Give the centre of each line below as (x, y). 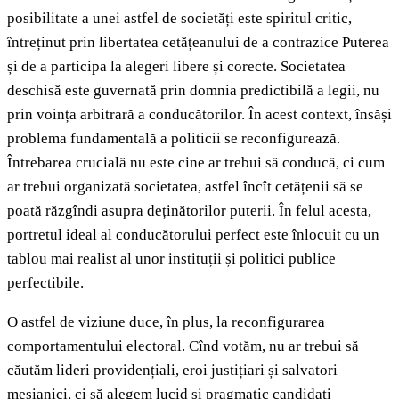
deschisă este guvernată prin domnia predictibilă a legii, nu (193, 91)
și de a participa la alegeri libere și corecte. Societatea (176, 67)
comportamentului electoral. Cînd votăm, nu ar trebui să (183, 346)
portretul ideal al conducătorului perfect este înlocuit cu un (193, 235)
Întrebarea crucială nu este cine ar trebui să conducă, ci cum (196, 163)
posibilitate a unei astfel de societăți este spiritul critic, (179, 19)
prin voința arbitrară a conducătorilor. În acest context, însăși (199, 115)
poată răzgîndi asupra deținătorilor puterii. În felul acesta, (189, 211)
